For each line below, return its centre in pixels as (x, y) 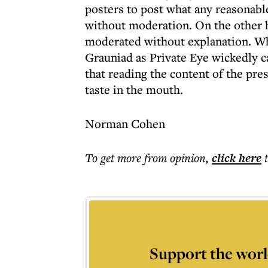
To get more (115, 158)
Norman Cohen (125, 124)
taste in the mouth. (134, 89)
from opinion (175, 158)
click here (237, 158)
